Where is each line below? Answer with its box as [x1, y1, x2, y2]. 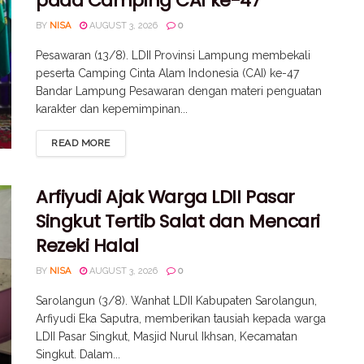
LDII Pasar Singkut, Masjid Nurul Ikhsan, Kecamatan [36, 329, 297, 343]
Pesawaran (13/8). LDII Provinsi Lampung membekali [36, 48, 310, 62]
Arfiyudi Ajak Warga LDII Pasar [36, 184, 295, 210]
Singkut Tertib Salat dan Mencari [36, 208, 320, 234]
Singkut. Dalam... [36, 347, 120, 361]
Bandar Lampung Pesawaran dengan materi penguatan [36, 84, 322, 97]
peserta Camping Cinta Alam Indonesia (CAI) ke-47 [36, 66, 299, 80]
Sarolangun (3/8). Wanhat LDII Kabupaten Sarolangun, [36, 293, 317, 307]
